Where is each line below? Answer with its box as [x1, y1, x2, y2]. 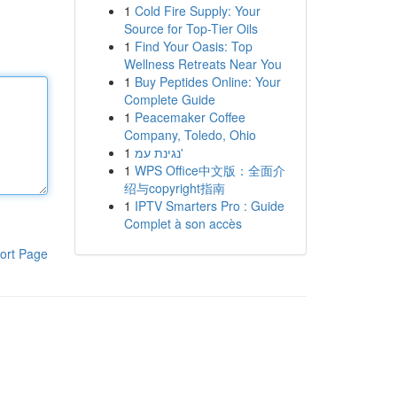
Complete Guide [123, 90, 215, 108]
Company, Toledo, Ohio [123, 126, 256, 144]
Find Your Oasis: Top [134, 37, 253, 55]
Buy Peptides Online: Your [134, 73, 281, 90]
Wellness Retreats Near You [123, 55, 282, 73]
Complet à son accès [123, 214, 242, 232]
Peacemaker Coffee [134, 108, 245, 126]
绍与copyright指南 [123, 179, 225, 197]
